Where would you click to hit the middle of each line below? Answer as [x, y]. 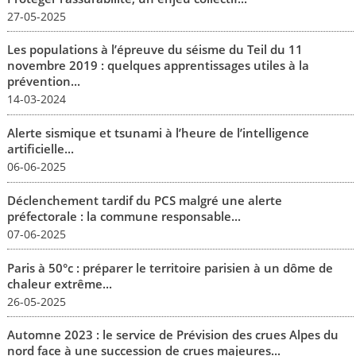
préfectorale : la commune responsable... [124, 216]
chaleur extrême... [59, 283]
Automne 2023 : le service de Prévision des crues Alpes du [172, 335]
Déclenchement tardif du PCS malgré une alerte [144, 200]
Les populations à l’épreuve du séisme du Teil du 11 [155, 50]
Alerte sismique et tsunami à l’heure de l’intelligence [158, 133]
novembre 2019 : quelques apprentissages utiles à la [158, 66]
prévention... [43, 81]
